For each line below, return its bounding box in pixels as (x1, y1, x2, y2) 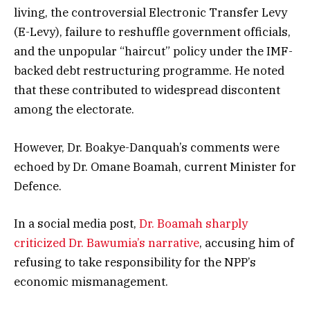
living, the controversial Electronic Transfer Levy (14, 5, 287, 21)
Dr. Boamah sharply (139, 215, 248, 231)
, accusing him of (199, 235, 294, 250)
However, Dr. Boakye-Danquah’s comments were (14, 139, 280, 155)
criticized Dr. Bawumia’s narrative (14, 235, 199, 250)
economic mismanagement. (14, 273, 168, 289)
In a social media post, (14, 215, 139, 231)
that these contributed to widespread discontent (14, 82, 280, 98)
